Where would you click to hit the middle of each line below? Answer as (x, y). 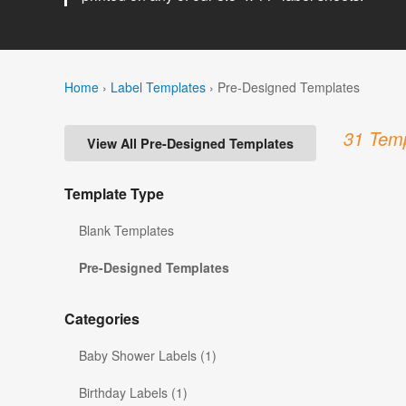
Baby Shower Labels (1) (148, 356)
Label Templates (158, 87)
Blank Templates (126, 231)
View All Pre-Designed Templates (190, 144)
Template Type (114, 194)
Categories (102, 319)
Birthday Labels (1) (133, 393)
